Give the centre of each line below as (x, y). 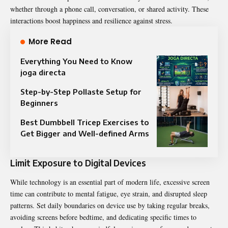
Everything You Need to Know (76, 61)
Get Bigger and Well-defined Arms (85, 133)
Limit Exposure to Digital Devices (78, 163)
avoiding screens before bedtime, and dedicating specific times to (103, 217)
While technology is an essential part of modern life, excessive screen (110, 182)
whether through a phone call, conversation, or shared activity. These (109, 9)
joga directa (43, 72)
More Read (50, 41)
